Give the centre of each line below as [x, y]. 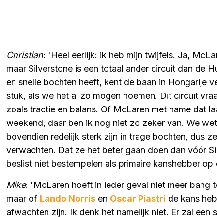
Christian [25, 55]
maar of [23, 198]
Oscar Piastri [138, 198]
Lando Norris [68, 198]
